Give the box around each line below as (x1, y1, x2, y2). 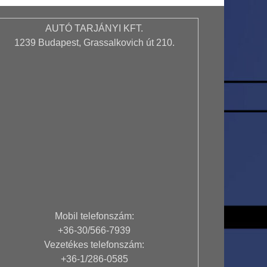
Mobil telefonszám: (54, 210, 134, 221)
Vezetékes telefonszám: (44, 239, 145, 250)
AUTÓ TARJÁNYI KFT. (45, 23, 144, 33)
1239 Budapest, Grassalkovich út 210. (14, 37, 175, 48)
